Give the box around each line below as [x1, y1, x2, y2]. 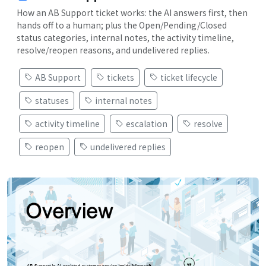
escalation [126, 117, 167, 129]
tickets [107, 71, 134, 83]
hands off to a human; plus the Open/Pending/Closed [17, 18, 227, 31]
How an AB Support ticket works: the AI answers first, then [17, 6, 248, 18]
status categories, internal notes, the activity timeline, [17, 31, 234, 43]
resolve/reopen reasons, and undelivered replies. [17, 43, 210, 56]
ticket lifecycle [160, 71, 217, 83]
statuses [35, 94, 69, 106]
